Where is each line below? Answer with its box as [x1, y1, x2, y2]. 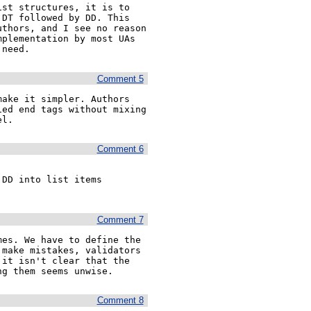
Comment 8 [96, 295, 144, 306]
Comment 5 [96, 73, 144, 84]
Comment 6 [96, 144, 144, 155]
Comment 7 [96, 214, 144, 225]
